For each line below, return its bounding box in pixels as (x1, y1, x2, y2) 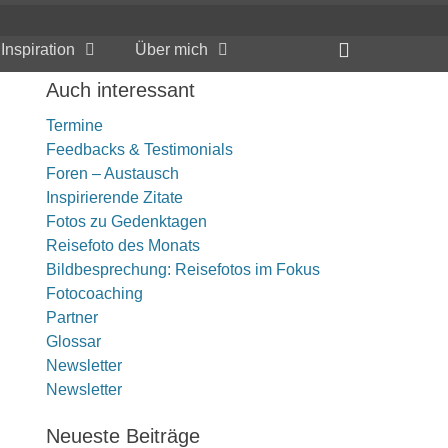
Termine (46, 117, 103, 134)
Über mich (135, 41, 208, 58)
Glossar (46, 333, 101, 350)
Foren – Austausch (46, 165, 179, 182)
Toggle (349, 61, 407, 83)
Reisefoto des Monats (46, 237, 200, 254)
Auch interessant (46, 79, 195, 101)
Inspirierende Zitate (46, 189, 183, 206)
